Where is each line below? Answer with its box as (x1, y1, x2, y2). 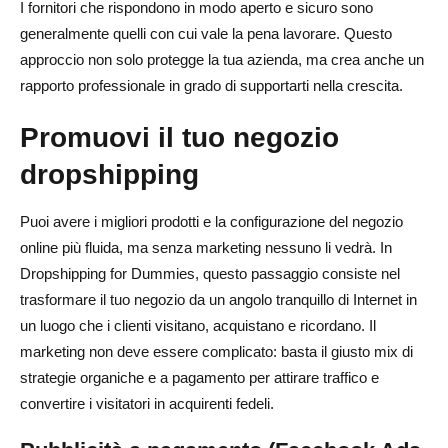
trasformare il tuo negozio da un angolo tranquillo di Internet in (20, 290, 417, 308)
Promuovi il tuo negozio (20, 120, 339, 153)
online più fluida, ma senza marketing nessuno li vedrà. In (20, 238, 392, 256)
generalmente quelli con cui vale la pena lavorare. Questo (20, 24, 392, 42)
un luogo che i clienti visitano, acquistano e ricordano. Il (20, 316, 376, 334)
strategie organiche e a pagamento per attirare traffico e (20, 368, 379, 386)
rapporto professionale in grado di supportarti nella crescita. (20, 76, 403, 94)
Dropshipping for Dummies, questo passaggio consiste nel (20, 264, 400, 282)
